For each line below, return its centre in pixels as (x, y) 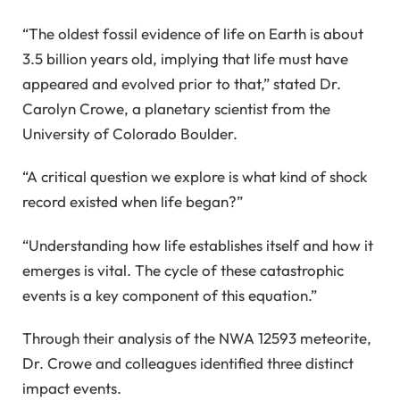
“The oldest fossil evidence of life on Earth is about (193, 34)
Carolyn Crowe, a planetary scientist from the (176, 109)
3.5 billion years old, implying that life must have (185, 59)
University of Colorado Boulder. (130, 134)
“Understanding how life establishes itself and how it (198, 245)
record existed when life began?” (133, 202)
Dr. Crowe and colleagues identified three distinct (188, 363)
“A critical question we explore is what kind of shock (195, 177)
